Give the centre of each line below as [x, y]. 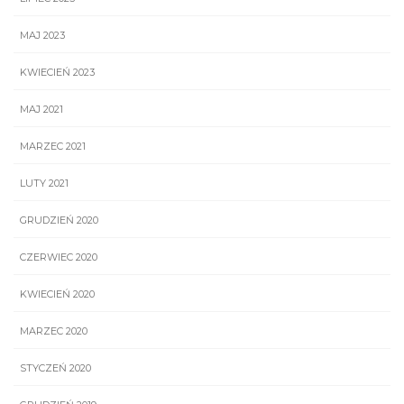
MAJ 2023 [42, 36]
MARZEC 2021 [53, 147]
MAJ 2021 [41, 110]
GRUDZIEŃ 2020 [59, 220]
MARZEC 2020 [54, 331]
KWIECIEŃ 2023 [57, 73]
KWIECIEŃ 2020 [57, 294]
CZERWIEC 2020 [59, 257]
